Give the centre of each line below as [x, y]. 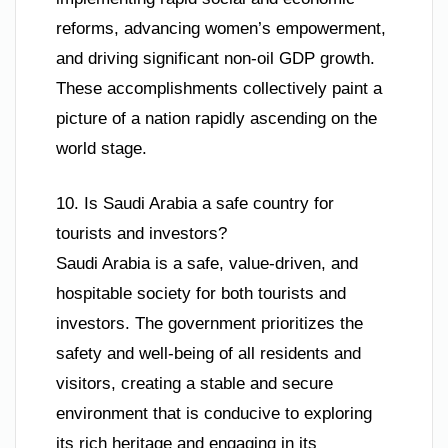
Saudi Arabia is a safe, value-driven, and [207, 264]
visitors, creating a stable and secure [194, 384]
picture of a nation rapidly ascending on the [216, 118]
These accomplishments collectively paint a [219, 88]
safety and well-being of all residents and [208, 354]
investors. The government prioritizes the [209, 324]
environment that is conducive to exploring [214, 414]
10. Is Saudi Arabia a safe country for [195, 204]
